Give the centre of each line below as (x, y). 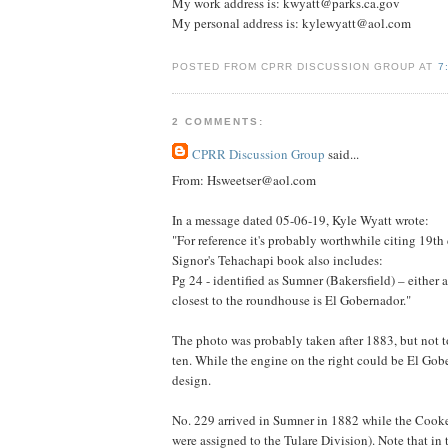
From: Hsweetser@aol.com (244, 180)
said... (342, 153)
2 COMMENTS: (218, 121)
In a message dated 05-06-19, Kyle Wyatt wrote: (300, 220)
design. (191, 380)
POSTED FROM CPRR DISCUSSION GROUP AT (305, 66)
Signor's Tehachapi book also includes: (277, 260)
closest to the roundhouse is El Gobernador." (291, 300)
